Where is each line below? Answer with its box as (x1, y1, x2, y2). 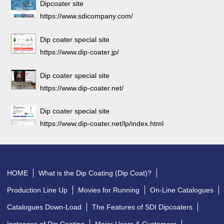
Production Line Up (7, 186, 68, 194)
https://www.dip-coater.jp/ (40, 47, 119, 56)
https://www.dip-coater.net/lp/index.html (40, 119, 164, 128)
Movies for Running (78, 186, 140, 194)
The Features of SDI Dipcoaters (92, 203, 193, 211)
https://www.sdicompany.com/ (40, 12, 133, 20)
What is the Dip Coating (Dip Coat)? (38, 169, 152, 177)
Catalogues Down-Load (7, 203, 82, 211)
